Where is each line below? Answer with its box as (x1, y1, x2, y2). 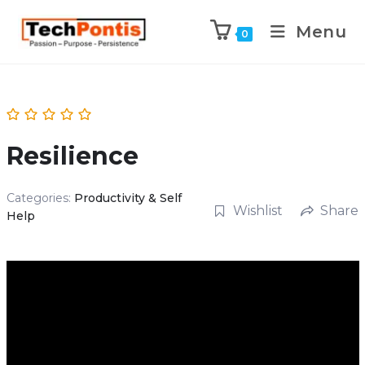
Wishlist (232, 202, 283, 218)
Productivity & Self (73, 191, 182, 205)
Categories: (6, 191, 74, 205)
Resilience (6, 141, 139, 171)
